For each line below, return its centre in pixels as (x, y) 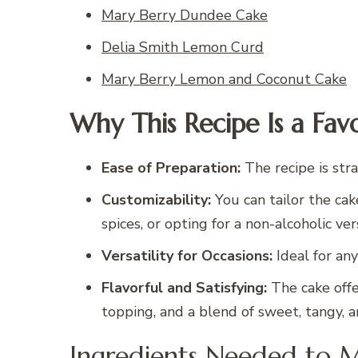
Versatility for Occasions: (187, 256)
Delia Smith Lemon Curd (183, 48)
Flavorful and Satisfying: (184, 288)
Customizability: (156, 200)
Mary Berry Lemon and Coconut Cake (224, 80)
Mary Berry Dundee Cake (185, 16)
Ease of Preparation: (171, 168)
